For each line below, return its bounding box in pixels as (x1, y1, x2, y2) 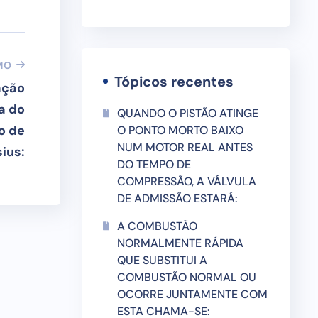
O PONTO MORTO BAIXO (116, 123, 243, 138)
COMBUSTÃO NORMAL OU (116, 270, 256, 285)
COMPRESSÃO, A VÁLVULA (116, 174, 256, 189)
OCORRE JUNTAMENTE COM (116, 287, 268, 302)
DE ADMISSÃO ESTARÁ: (116, 191, 238, 206)
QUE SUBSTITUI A (116, 253, 207, 268)
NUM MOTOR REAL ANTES (116, 140, 253, 155)
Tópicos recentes (114, 72, 234, 91)
